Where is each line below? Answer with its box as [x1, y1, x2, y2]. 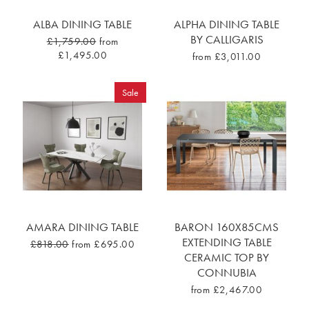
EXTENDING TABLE [181, 235, 272, 250]
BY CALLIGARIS [190, 32, 263, 48]
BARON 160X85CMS [175, 219, 279, 235]
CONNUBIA [197, 265, 257, 281]
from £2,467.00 [190, 283, 263, 297]
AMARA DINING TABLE [26, 219, 139, 235]
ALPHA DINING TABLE [174, 17, 279, 32]
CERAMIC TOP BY [184, 250, 269, 266]
